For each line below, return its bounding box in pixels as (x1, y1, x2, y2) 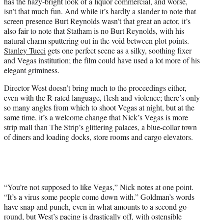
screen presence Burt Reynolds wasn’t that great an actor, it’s (4, 16, 191, 27)
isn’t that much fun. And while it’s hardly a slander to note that (4, 6, 196, 17)
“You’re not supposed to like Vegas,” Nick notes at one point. (4, 182, 193, 192)
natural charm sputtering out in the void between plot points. (4, 35, 189, 46)
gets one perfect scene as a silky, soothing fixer (46, 45, 192, 56)
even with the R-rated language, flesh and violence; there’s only (4, 92, 200, 103)
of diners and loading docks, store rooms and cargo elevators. (4, 132, 193, 142)
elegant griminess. (4, 65, 59, 76)
